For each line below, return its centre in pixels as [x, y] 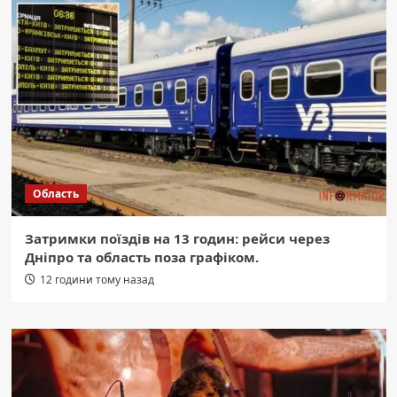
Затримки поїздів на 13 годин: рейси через [177, 239]
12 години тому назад [97, 280]
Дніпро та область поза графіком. [141, 257]
